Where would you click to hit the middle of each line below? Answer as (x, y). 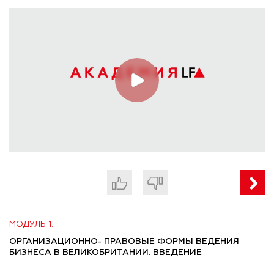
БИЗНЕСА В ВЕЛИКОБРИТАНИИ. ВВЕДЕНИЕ (106, 253)
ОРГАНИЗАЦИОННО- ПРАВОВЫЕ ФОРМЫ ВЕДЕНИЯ (124, 242)
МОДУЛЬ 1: (31, 225)
